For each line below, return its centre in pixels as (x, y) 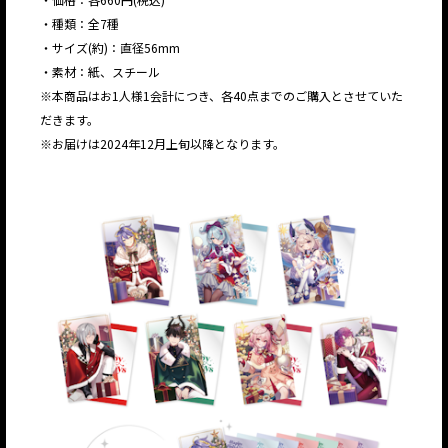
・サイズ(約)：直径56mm (110, 48)
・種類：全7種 (79, 24)
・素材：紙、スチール (100, 72)
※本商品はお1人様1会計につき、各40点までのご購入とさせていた (221, 96)
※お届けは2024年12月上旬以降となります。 (162, 144)
